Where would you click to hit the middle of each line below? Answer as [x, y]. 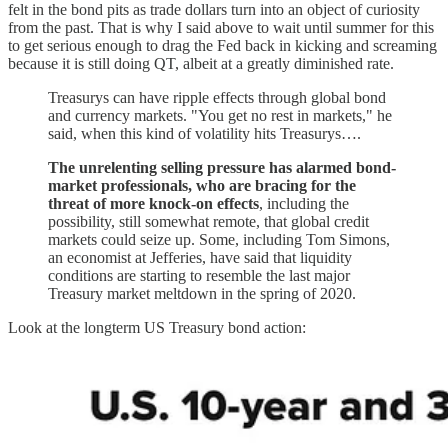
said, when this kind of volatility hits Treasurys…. [204, 134]
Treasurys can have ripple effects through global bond [217, 98]
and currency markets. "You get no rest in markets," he [220, 116]
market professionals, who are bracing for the [202, 186]
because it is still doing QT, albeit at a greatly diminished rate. [201, 64]
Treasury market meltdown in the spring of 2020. [202, 294]
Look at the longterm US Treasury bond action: [157, 328]
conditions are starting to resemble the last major [199, 276]
